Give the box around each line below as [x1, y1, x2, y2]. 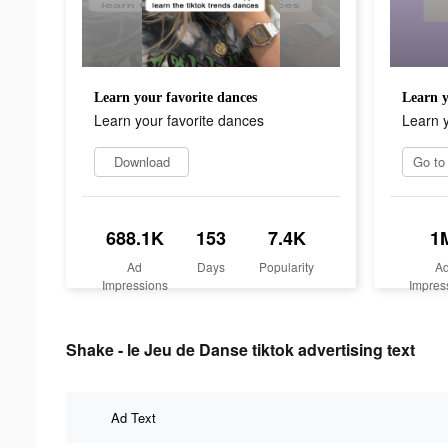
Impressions [101, 275, 168, 293]
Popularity [259, 257, 315, 275]
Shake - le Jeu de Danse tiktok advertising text [66, 337, 415, 361]
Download [113, 151, 170, 171]
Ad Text [111, 407, 156, 427]
